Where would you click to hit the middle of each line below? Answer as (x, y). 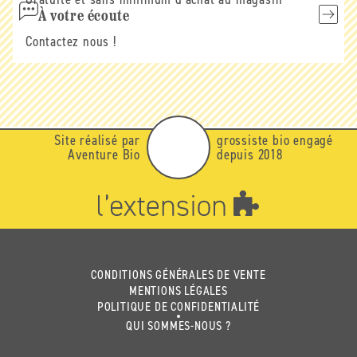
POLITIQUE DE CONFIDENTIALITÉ (178, 306)
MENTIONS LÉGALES (178, 290)
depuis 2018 (250, 155)
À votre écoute (84, 17)
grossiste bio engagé (275, 140)
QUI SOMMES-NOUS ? (178, 326)
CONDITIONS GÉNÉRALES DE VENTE (178, 275)
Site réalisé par (97, 140)
